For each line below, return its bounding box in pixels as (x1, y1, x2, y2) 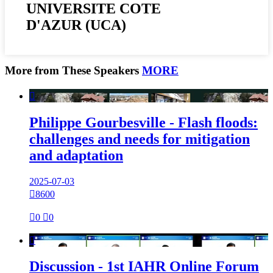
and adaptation (29, 147, 123, 163)
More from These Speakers (5, 63, 142, 77)
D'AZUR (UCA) (26, 17, 126, 34)
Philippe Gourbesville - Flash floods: (29, 114, 258, 130)
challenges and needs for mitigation (29, 130, 250, 147)
